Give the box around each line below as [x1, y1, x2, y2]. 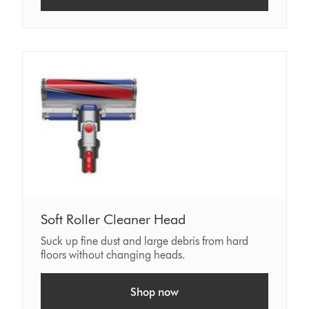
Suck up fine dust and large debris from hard [41, 234, 249, 248]
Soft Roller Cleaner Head [41, 210, 186, 228]
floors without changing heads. [41, 248, 186, 261]
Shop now [130, 285, 179, 299]
